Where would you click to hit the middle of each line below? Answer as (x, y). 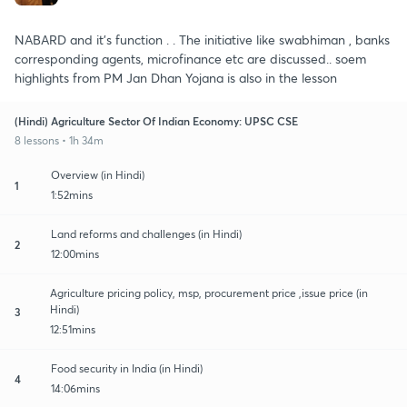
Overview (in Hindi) (98, 174)
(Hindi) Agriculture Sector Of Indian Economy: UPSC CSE (156, 120)
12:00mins (75, 253)
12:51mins (73, 329)
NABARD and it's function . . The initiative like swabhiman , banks (202, 39)
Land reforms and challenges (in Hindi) (146, 233)
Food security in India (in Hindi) (127, 368)
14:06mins (75, 388)
